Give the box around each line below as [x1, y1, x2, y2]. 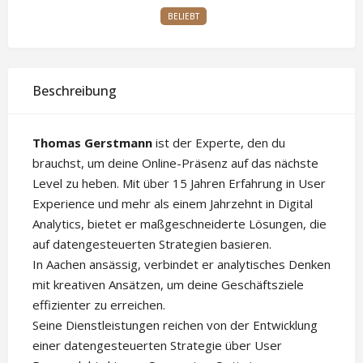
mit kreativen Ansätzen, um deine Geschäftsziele [32, 276, 304, 293]
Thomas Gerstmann [32, 135, 152, 151]
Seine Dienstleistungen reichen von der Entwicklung [32, 317, 318, 333]
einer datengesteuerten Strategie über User [32, 337, 282, 353]
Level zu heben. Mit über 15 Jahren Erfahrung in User [32, 175, 326, 191]
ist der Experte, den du [152, 135, 285, 151]
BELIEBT [168, 11, 199, 22]
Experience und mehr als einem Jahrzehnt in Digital [32, 195, 313, 211]
